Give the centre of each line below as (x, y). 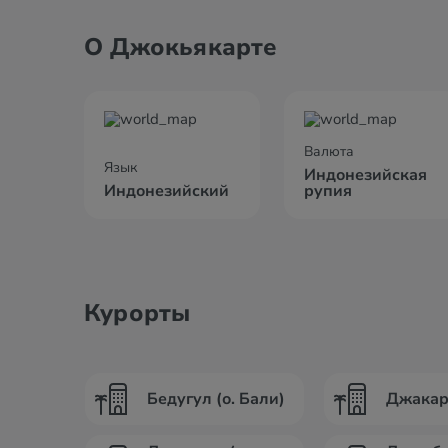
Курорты (137, 313)
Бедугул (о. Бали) (216, 399)
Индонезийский (166, 191)
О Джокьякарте (181, 47)
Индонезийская (365, 175)
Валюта (329, 151)
